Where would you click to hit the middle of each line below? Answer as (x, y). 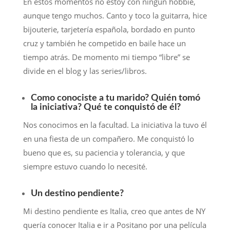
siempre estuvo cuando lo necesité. (85, 167)
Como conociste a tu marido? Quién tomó (115, 98)
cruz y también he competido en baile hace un (104, 43)
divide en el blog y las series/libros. (85, 71)
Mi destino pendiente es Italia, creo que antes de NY (114, 211)
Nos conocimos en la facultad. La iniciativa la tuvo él (115, 125)
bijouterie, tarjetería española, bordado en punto (109, 30)
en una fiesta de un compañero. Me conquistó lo (108, 139)
